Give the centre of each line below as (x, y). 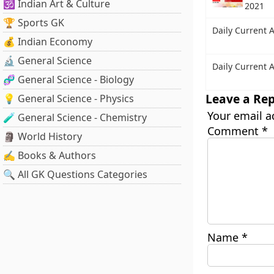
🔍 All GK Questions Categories (75, 174)
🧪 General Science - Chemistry (75, 117)
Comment (234, 131)
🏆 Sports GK (34, 23)
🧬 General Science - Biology (68, 80)
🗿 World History (43, 136)
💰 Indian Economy (48, 42)
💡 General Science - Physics (68, 98)
